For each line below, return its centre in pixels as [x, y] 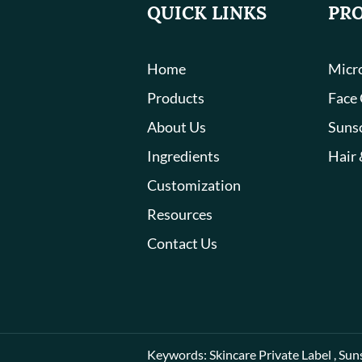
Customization [194, 185]
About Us [177, 126]
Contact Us [182, 243]
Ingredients [183, 156]
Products [176, 97]
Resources [180, 214]
